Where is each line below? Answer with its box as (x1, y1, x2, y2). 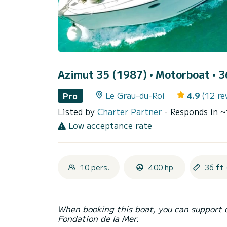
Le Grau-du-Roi (105, 89, 165, 102)
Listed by (58, 105, 97, 118)
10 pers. (80, 162, 109, 173)
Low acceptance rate (66, 119, 152, 131)
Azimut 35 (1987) (58, 67, 149, 82)
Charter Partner (97, 105, 164, 118)
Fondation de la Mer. (58, 212, 139, 225)
